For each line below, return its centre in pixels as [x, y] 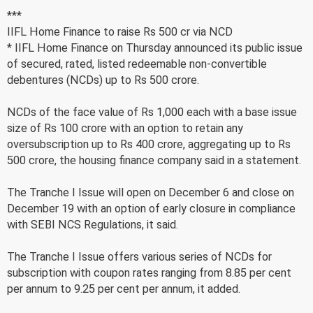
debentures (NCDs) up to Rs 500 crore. [103, 80]
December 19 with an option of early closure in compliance [151, 208]
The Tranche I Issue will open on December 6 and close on [151, 192]
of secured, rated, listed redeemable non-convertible [137, 64]
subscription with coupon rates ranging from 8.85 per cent [149, 272]
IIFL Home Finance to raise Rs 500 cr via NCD [120, 31]
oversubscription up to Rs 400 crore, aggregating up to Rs [149, 144]
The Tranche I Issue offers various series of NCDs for [139, 256]
